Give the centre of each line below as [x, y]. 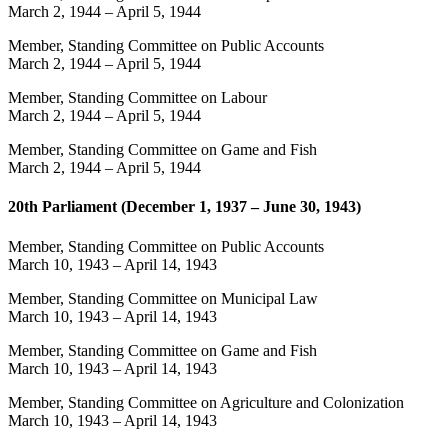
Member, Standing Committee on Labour [137, 98]
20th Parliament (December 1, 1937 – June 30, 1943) [184, 207]
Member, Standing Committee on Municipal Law [163, 298]
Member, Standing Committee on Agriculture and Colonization [206, 402]
